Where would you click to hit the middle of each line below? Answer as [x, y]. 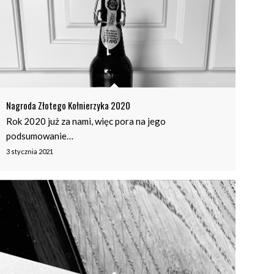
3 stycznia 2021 [30, 151]
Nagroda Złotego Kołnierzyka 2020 [68, 105]
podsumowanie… [40, 135]
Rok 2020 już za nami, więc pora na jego [86, 121]
